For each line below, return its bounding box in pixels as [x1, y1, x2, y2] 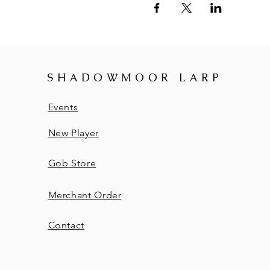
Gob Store [48, 157, 96, 169]
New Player [48, 127, 99, 139]
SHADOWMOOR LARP [47, 71, 223, 85]
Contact [48, 219, 85, 231]
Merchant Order [48, 189, 122, 201]
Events [48, 101, 78, 113]
